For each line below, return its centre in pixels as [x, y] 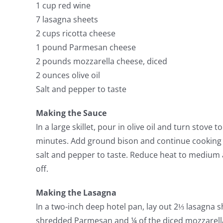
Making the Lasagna [76, 192]
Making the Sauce [71, 113]
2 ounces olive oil [68, 75]
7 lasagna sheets [67, 19]
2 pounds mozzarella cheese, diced [102, 61]
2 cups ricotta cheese [76, 33]
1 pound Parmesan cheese [86, 47]
